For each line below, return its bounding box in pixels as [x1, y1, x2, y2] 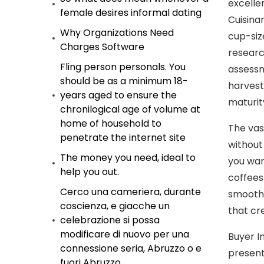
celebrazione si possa [60, 213, 160, 227]
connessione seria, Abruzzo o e [60, 242, 202, 255]
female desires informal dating [60, 6, 202, 19]
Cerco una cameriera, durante [60, 185, 201, 199]
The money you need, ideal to [60, 151, 196, 164]
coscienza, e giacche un [60, 199, 170, 213]
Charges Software [60, 40, 144, 54]
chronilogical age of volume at [60, 103, 200, 116]
